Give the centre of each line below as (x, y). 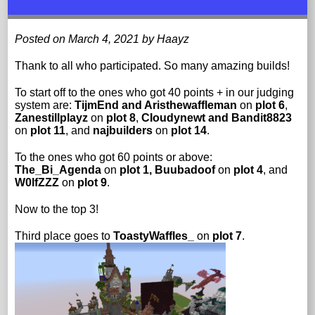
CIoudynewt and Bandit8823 (217, 117)
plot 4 (249, 169)
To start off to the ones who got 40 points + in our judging (155, 92)
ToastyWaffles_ (154, 236)
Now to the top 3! (57, 209)
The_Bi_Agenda (58, 169)
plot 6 (269, 105)
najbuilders (123, 130)
